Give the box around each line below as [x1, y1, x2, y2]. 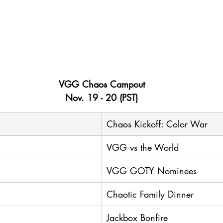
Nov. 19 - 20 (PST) [65, 91, 138, 104]
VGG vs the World [107, 141, 179, 153]
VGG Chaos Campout [58, 78, 145, 90]
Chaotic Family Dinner [107, 188, 194, 200]
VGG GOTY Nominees [107, 164, 197, 177]
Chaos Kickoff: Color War [107, 117, 208, 130]
